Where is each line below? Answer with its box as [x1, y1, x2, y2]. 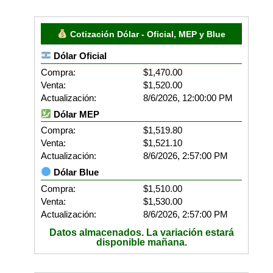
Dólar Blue [51, 166, 99, 177]
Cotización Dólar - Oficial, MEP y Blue [67, 29, 225, 40]
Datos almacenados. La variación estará [49, 227, 234, 238]
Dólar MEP [51, 108, 100, 119]
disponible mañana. [96, 236, 187, 247]
